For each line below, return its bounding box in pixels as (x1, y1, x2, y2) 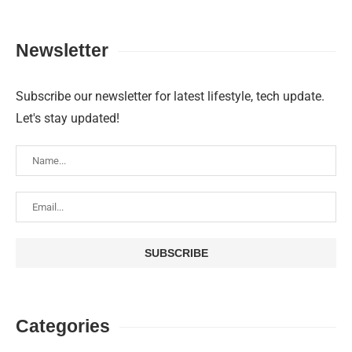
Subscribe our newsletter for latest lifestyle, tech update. (16, 89, 324, 104)
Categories (16, 316, 110, 337)
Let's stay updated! (16, 111, 119, 126)
